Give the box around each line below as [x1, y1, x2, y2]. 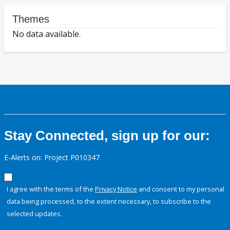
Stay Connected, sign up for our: [4, 128, 210, 144]
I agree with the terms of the [7, 184, 95, 194]
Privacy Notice [95, 184, 137, 194]
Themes [12, 13, 49, 25]
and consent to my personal [137, 184, 224, 194]
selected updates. [7, 209, 62, 219]
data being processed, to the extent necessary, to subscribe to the [7, 197, 211, 206]
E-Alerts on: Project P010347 [4, 152, 100, 163]
